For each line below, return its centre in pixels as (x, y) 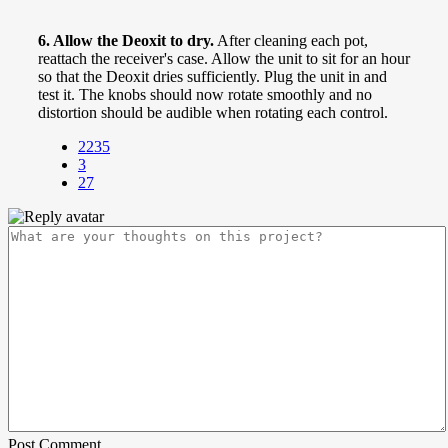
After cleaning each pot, (291, 40)
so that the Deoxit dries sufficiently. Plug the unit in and (212, 76)
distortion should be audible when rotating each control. (213, 112)
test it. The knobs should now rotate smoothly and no (205, 94)
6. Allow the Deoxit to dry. (126, 40)
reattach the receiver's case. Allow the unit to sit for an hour (224, 58)
